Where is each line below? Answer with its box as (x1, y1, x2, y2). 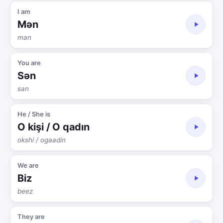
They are (17, 212, 45, 221)
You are (17, 58, 41, 67)
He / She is (17, 110, 50, 118)
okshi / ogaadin (17, 135, 66, 144)
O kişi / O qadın (17, 120, 90, 133)
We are (17, 161, 39, 169)
